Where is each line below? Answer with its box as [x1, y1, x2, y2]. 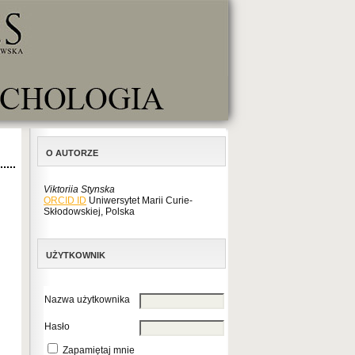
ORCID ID [44, 195, 86, 206]
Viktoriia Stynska [44, 184, 115, 195]
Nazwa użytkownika [44, 294, 130, 305]
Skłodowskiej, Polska [44, 206, 135, 217]
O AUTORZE [46, 148, 98, 158]
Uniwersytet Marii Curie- [86, 195, 193, 206]
